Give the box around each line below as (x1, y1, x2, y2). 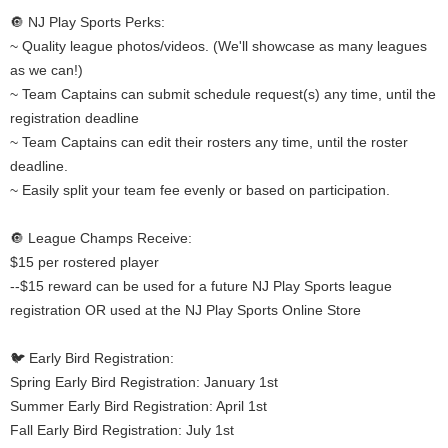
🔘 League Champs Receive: (10, 230, 192, 247)
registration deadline (10, 110, 139, 127)
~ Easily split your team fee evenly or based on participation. (10, 182, 390, 199)
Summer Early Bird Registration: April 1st (10, 398, 267, 415)
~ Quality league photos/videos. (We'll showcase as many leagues (10, 38, 427, 55)
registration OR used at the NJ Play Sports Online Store (10, 302, 361, 319)
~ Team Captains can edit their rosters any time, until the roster (10, 134, 408, 151)
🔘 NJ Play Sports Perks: (10, 14, 165, 31)
